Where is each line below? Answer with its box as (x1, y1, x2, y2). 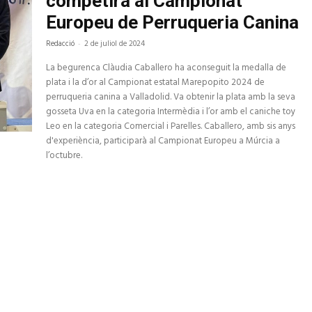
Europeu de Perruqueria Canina (46, 12, 299, 33)
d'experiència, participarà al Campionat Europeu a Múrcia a (46, 134, 281, 149)
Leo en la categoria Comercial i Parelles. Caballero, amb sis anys (46, 119, 296, 134)
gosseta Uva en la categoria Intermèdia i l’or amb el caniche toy (46, 104, 296, 120)
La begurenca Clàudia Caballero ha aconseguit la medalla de (46, 61, 287, 76)
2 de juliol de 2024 (84, 38, 146, 51)
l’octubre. (46, 148, 83, 164)
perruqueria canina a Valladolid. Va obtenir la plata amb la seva (46, 90, 296, 105)
